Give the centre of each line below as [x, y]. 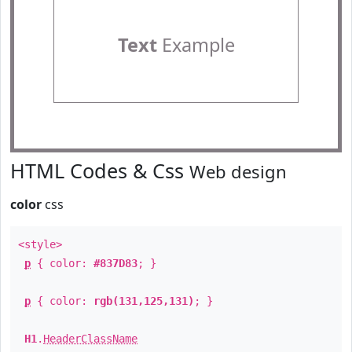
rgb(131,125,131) [144, 301]
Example [196, 45]
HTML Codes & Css [100, 170]
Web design [238, 171]
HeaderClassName [90, 339]
